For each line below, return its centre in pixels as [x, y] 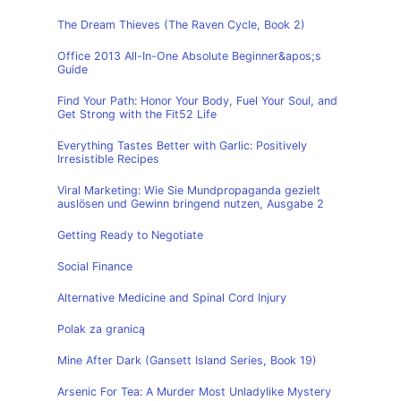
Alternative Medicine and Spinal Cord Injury [172, 298]
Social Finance [95, 266]
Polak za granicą [101, 329]
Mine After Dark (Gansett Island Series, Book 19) [187, 360]
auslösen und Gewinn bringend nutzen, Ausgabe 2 [191, 204]
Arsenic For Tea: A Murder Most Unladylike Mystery [194, 392]
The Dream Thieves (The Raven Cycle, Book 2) [181, 25]
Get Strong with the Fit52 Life [137, 114]
